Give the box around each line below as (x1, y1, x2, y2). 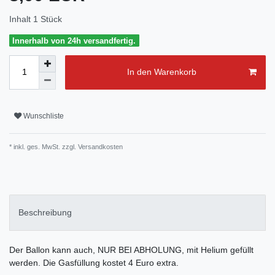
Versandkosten (76, 142, 123, 150)
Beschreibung (18, 207, 72, 218)
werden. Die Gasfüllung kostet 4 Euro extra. (9, 258, 179, 268)
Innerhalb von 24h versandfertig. (12, 36, 136, 45)
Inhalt (9, 14, 33, 24)
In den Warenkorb (126, 67, 196, 77)
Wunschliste (23, 112, 64, 121)
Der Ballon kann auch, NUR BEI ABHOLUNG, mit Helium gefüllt (9, 245, 254, 255)
